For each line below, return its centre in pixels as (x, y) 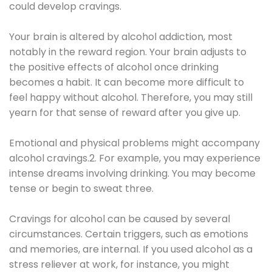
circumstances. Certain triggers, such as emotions (129, 234)
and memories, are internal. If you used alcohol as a (131, 249)
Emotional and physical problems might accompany (134, 143)
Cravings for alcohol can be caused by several (120, 219)
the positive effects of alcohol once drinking (114, 67)
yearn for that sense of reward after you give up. (125, 112)
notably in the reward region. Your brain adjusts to (128, 52)
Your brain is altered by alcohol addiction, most (121, 36)
